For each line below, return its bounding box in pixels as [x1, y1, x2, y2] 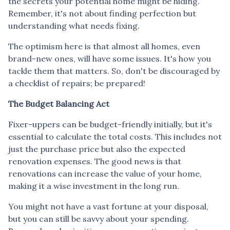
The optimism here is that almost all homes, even [8, 41, 200, 51]
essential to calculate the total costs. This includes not [8, 131, 222, 142]
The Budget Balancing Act [8, 98, 109, 109]
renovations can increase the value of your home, [8, 168, 202, 179]
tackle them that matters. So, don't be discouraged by [8, 65, 220, 76]
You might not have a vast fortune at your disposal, [8, 201, 208, 212]
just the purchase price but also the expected [8, 143, 185, 154]
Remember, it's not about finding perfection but [8, 8, 196, 18]
